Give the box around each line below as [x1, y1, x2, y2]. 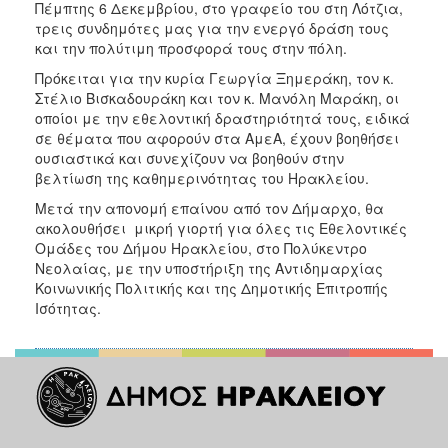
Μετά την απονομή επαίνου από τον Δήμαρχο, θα [35, 198, 384, 219]
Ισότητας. [35, 298, 101, 319]
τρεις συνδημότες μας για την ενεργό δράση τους [35, 18, 389, 39]
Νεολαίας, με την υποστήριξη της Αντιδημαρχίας [35, 258, 383, 279]
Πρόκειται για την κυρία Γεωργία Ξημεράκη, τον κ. [35, 68, 394, 89]
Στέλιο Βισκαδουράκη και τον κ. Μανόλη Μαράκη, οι [35, 88, 399, 109]
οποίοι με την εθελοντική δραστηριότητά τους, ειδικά [35, 108, 410, 129]
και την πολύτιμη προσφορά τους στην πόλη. [35, 38, 351, 59]
